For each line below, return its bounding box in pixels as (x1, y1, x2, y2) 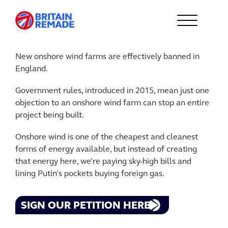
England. (15, 65, 48, 73)
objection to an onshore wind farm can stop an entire (15, 99, 209, 107)
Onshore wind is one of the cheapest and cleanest (15, 133, 198, 141)
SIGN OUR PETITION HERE (21, 201, 150, 211)
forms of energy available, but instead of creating (15, 146, 197, 154)
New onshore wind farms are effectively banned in (15, 53, 199, 61)
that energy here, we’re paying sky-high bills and (15, 158, 191, 166)
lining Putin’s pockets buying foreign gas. (15, 170, 164, 178)
